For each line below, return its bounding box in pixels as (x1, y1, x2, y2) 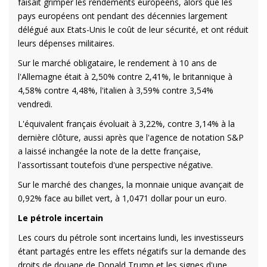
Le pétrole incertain (18, 212, 103, 223)
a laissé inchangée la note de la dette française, (18, 145, 201, 157)
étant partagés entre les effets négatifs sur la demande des (18, 245, 246, 257)
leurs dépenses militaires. (18, 37, 114, 49)
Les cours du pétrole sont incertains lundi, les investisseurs (18, 231, 244, 243)
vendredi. (18, 98, 52, 110)
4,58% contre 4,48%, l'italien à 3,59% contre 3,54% (18, 84, 213, 96)
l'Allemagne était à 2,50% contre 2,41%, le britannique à (18, 70, 232, 82)
